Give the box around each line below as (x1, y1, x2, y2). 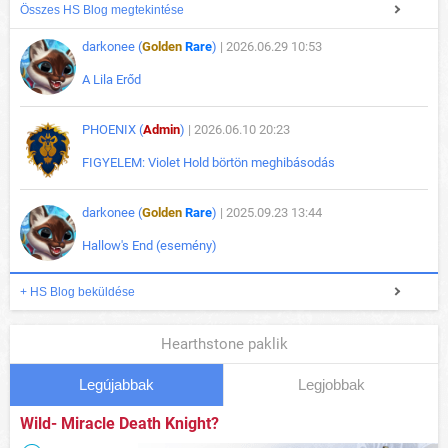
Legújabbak (79, 376, 154, 394)
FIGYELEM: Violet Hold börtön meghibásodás (82, 155, 335, 171)
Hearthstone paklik (160, 335, 288, 354)
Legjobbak (297, 376, 365, 394)
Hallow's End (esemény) (82, 238, 217, 254)
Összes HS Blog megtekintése (20, 3, 184, 18)
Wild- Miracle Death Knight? (20, 414, 219, 434)
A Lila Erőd (82, 72, 141, 88)
